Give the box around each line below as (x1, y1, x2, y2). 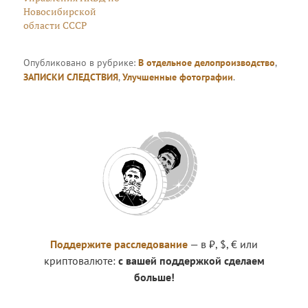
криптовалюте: (43, 254, 118, 268)
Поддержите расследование (50, 237, 188, 252)
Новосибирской (23, 5, 97, 19)
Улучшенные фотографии (122, 71, 234, 84)
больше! (133, 270, 175, 285)
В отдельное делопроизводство (138, 56, 276, 69)
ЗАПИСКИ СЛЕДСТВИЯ (23, 71, 119, 84)
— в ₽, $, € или (188, 237, 258, 252)
